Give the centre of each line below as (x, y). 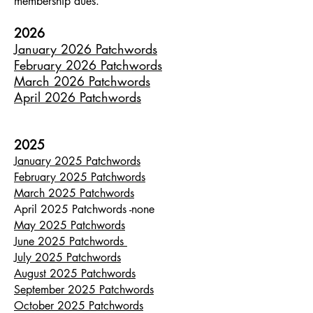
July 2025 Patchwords (67, 257)
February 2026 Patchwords (88, 65)
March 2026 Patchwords (82, 81)
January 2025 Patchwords (77, 161)
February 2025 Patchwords (80, 177)
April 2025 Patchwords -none (84, 209)
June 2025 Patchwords (71, 241)
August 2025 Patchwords (75, 274)
